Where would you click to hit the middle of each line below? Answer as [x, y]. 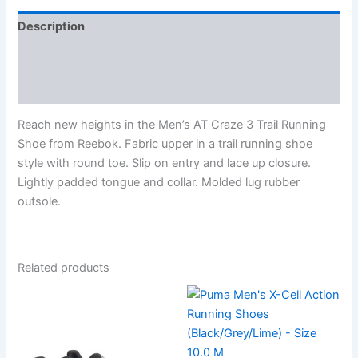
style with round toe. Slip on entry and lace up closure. [165, 163]
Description [52, 27]
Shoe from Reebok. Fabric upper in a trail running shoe [165, 144]
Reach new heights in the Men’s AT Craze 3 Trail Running [172, 125]
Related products [64, 267]
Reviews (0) [52, 88]
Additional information [82, 57]
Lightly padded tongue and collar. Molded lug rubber [159, 183]
